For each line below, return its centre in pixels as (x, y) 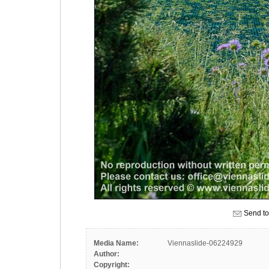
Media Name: (116, 243)
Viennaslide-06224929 (205, 243)
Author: (107, 254)
